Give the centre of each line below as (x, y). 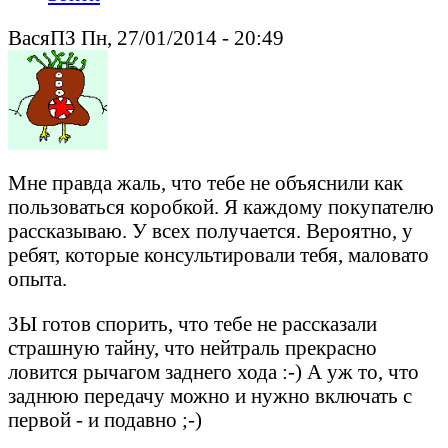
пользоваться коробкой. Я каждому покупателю (221, 207)
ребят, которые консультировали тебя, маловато (218, 255)
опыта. (37, 279)
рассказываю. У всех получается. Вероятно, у (210, 231)
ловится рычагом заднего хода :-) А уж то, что (213, 372)
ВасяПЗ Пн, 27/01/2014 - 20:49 (146, 38)
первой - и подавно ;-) (105, 420)
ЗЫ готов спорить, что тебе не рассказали (192, 324)
